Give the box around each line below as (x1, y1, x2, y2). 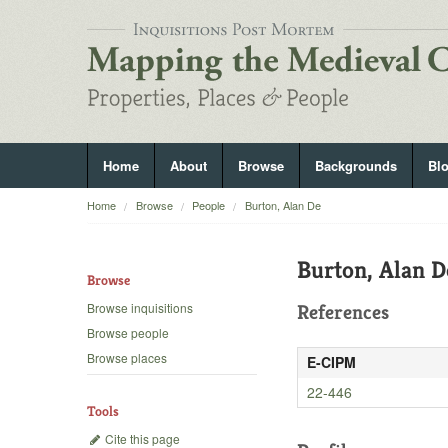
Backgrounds (315, 156, 397, 175)
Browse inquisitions (87, 299, 193, 317)
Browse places (87, 349, 167, 367)
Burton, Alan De (244, 197, 321, 213)
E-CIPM (306, 352, 356, 372)
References (297, 300, 390, 325)
